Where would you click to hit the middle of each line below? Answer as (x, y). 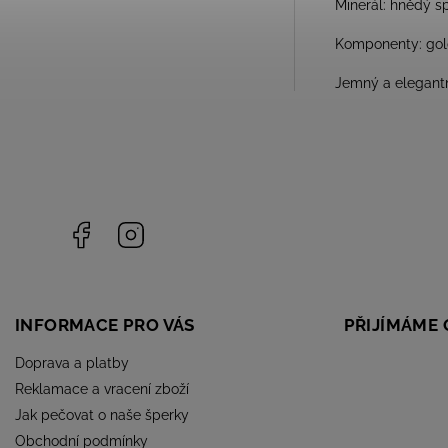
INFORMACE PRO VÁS (105, 324)
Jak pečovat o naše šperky (102, 414)
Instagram (179, 227)
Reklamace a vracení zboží (102, 388)
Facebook (127, 227)
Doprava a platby (72, 362)
